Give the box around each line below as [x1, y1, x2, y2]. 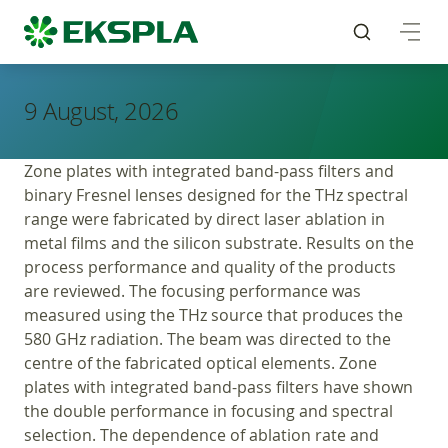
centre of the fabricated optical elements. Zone [24, 352, 377, 374]
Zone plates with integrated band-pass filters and [24, 160, 394, 182]
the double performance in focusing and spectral [24, 400, 393, 422]
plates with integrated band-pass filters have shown [24, 376, 413, 398]
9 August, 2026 [24, 95, 179, 127]
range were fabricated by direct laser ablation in [24, 208, 385, 230]
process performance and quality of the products [24, 256, 396, 278]
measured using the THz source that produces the [24, 304, 403, 326]
